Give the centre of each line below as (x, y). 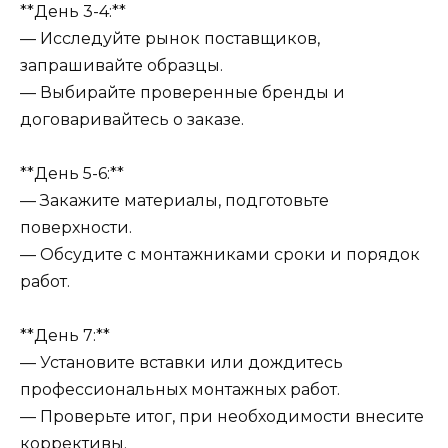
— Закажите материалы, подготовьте (174, 201)
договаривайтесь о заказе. (132, 119)
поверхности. (76, 228)
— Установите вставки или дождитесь (181, 363)
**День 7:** (65, 336)
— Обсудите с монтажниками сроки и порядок (220, 255)
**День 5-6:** (72, 174)
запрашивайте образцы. (121, 65)
